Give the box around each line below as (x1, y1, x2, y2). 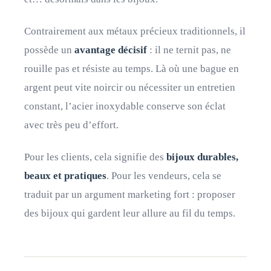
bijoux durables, (166, 151, 238, 163)
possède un (24, 44, 74, 56)
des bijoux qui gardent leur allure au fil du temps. (24, 207, 235, 219)
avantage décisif (74, 44, 147, 56)
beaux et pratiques (24, 170, 106, 181)
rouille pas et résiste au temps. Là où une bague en (24, 63, 239, 74)
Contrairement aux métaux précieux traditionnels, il (24, 25, 246, 37)
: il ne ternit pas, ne (147, 44, 231, 56)
